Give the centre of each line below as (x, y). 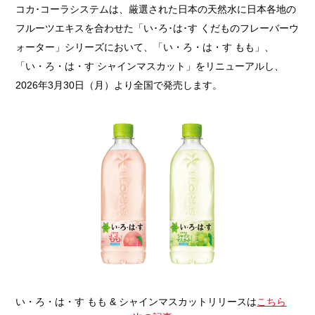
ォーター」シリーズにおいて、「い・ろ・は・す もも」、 (145, 47)
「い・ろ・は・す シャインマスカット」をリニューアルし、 (150, 66)
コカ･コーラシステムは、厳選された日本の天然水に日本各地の (156, 9)
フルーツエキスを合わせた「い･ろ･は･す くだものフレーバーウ (157, 28)
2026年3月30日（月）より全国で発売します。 (119, 85)
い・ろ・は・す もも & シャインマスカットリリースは (136, 301)
